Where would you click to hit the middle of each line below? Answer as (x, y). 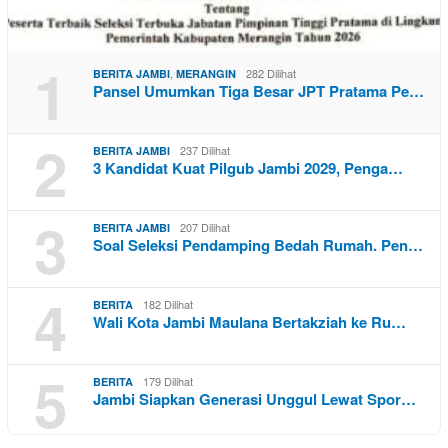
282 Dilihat (271, 72)
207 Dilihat (205, 226)
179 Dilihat (168, 380)
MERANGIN (206, 73)
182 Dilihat (168, 303)
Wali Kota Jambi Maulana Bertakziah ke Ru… (249, 321)
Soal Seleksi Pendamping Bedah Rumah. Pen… (258, 244)
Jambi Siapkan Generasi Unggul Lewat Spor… (254, 398)
